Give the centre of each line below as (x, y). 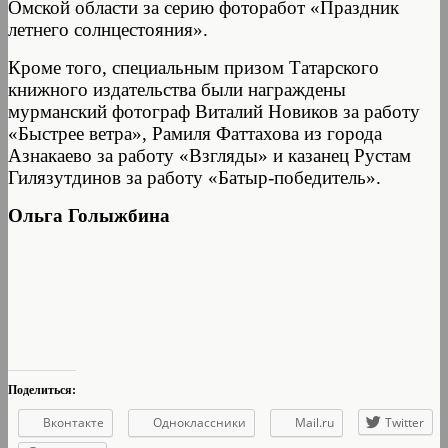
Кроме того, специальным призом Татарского (193, 67)
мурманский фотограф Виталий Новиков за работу (214, 111)
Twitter (404, 422)
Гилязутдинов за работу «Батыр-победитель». (194, 177)
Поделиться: (42, 389)
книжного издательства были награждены (177, 89)
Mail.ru (314, 422)
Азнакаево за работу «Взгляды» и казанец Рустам (209, 155)
